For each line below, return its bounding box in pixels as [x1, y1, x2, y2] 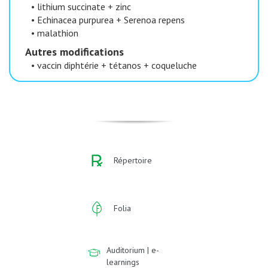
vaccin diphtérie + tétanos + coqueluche [37, 59, 197, 71]
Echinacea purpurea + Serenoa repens [37, 13, 185, 26]
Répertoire [114, 154, 152, 166]
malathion [37, 26, 78, 39]
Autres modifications [25, 44, 124, 59]
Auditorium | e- [106, 244, 160, 255]
